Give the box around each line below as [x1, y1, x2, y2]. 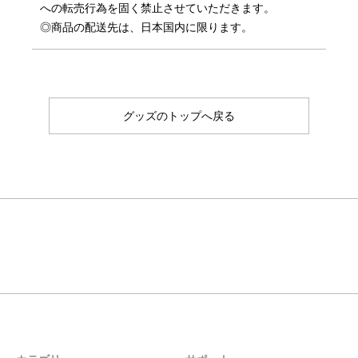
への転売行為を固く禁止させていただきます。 [40, 2, 275, 15]
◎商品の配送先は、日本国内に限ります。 [40, 21, 253, 34]
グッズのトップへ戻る [122, 109, 235, 123]
